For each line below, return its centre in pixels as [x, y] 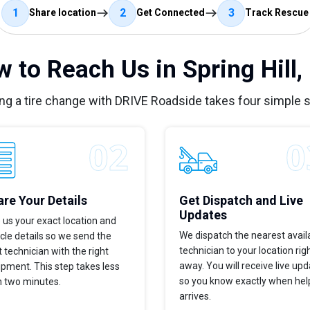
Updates [203, 215]
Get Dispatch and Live [241, 200]
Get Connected [171, 13]
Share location [63, 13]
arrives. [195, 296]
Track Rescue [277, 13]
